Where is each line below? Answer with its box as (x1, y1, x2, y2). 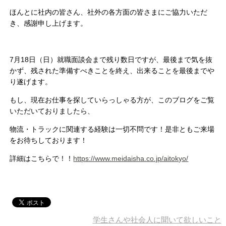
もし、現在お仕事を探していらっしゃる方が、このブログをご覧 (10, 96, 215, 104)
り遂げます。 (10, 78, 52, 86)
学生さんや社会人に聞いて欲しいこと (92, 215, 221, 224)
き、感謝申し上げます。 (10, 19, 88, 28)
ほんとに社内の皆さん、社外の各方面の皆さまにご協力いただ (10, 8, 208, 17)
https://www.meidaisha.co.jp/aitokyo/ (73, 154, 189, 163)
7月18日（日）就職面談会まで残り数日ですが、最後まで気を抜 (10, 55, 213, 64)
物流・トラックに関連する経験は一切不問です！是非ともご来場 (10, 125, 215, 134)
